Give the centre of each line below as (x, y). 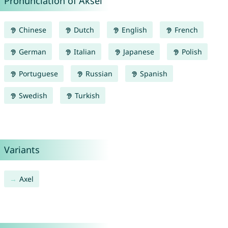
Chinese (31, 30)
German (31, 52)
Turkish (86, 96)
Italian (83, 52)
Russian (98, 74)
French (185, 30)
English (133, 30)
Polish (191, 52)
